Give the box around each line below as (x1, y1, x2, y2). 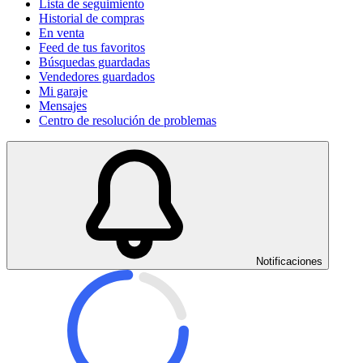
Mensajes (39, 99, 87, 113)
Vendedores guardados (39, 70, 155, 83)
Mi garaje (39, 84, 88, 98)
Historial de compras (39, 11, 144, 25)
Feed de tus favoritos (39, 41, 145, 54)
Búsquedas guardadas (39, 55, 150, 69)
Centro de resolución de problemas (39, 113, 216, 127)
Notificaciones (256, 255, 322, 267)
